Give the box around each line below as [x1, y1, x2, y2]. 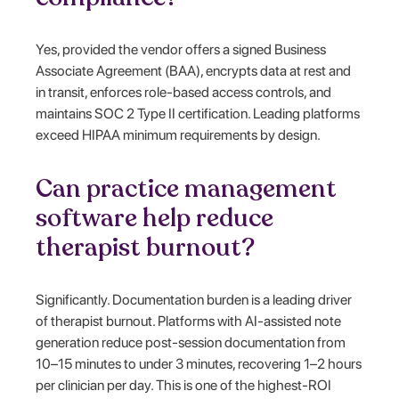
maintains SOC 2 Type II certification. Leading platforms [36, 104, 361, 122]
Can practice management [36, 171, 338, 206]
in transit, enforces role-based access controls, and [36, 83, 332, 101]
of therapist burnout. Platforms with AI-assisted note [36, 312, 342, 330]
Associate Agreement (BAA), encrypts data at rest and [36, 61, 352, 79]
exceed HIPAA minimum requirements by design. [36, 126, 322, 143]
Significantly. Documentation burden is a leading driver [36, 290, 353, 308]
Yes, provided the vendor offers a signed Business [36, 40, 327, 58]
